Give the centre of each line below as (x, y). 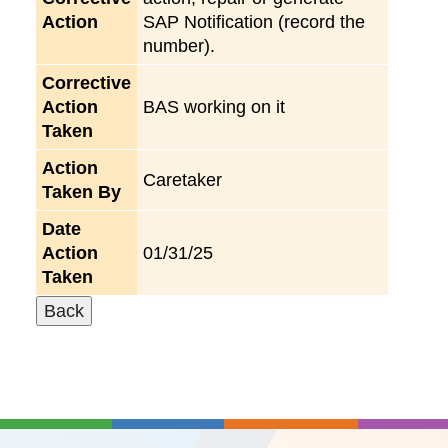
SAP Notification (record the (254, 21)
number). (179, 45)
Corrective (86, 82)
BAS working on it (214, 106)
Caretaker (182, 179)
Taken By (81, 191)
